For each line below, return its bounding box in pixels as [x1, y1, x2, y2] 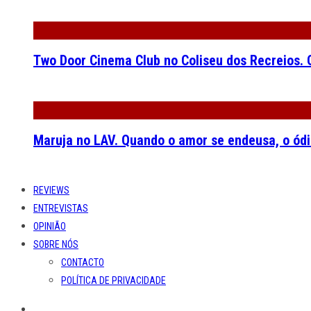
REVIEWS [33, 185, 69, 196]
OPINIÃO [33, 221, 66, 233]
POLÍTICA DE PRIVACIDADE [61, 275, 166, 287]
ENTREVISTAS [33, 203, 88, 215]
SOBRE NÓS [33, 239, 78, 251]
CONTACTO [61, 257, 104, 269]
